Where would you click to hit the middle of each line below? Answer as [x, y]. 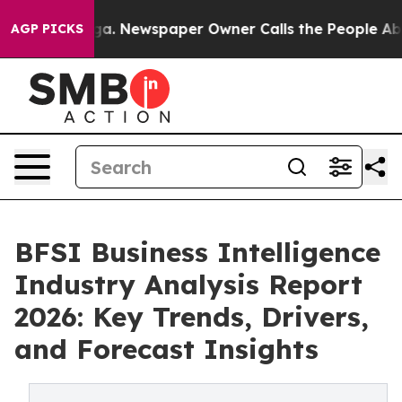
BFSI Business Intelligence [197, 252]
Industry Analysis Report [188, 284]
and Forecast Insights [166, 349]
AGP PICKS [47, 29]
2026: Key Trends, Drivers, [192, 317]
